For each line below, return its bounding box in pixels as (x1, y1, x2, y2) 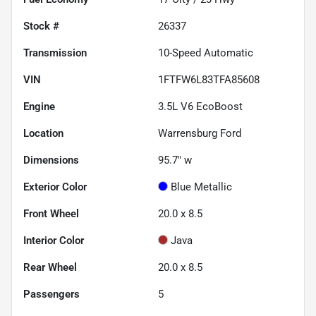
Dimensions (23, 153, 79, 166)
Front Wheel (23, 207, 79, 220)
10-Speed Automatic (158, 46, 253, 59)
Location (23, 126, 63, 140)
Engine (23, 99, 55, 113)
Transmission (23, 46, 87, 59)
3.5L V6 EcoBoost (158, 99, 243, 113)
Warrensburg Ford (158, 126, 241, 140)
